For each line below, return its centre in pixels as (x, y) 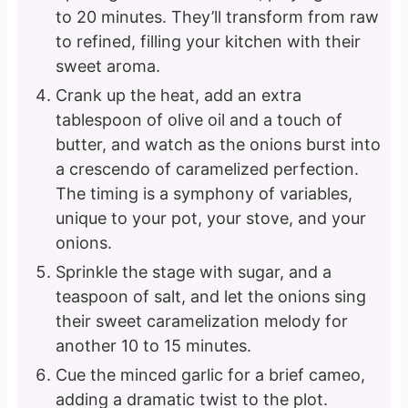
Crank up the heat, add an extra (179, 96)
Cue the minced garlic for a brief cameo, (211, 375)
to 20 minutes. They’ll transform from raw (218, 17)
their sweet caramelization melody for (202, 321)
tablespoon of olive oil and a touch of (199, 120)
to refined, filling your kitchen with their (209, 42)
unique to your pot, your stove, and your (211, 219)
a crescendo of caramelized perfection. (208, 169)
